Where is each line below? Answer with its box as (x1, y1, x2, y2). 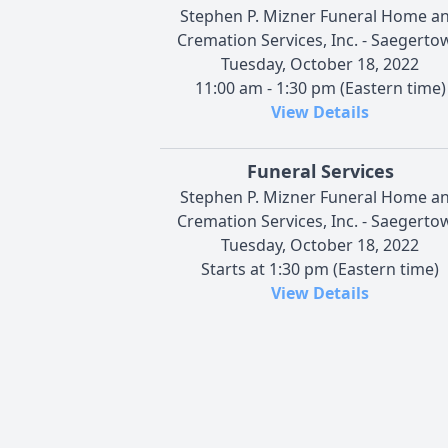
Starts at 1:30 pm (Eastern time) (201, 257, 439, 280)
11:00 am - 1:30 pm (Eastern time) (194, 76, 446, 99)
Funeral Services (246, 158, 394, 183)
